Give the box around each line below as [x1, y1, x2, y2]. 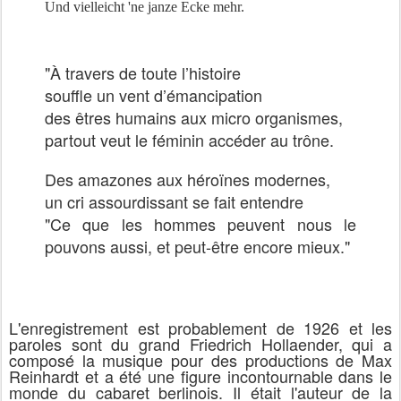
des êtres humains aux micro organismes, [45, 105, 343, 129]
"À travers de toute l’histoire [45, 60, 241, 84]
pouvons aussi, [45, 234, 157, 258]
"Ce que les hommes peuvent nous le [45, 211, 356, 235]
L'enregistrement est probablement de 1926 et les [9, 315, 392, 339]
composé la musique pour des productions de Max [9, 347, 392, 371]
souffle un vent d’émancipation [45, 82, 262, 107]
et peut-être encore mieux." [157, 234, 350, 258]
